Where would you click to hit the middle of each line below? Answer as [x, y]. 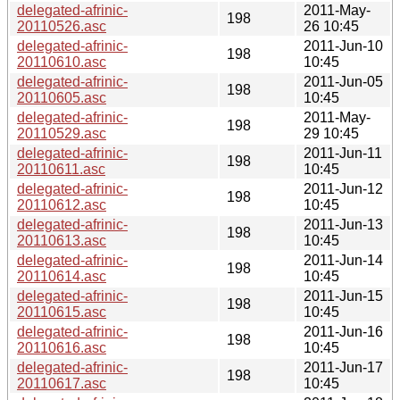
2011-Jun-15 [343, 296]
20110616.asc [62, 347]
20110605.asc [62, 97]
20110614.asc [62, 276]
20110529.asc [62, 133]
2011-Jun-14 [343, 260]
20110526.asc [62, 26]
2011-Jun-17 [343, 367]
